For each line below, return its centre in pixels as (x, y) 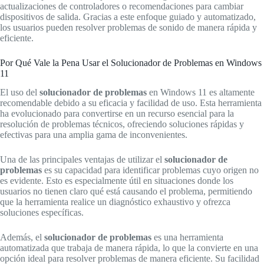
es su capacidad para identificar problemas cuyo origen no (150, 170)
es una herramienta (187, 237)
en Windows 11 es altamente (201, 93)
